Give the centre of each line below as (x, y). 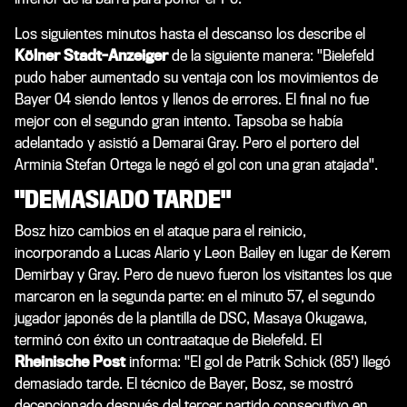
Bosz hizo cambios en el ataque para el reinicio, (160, 231)
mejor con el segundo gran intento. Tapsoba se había (179, 121)
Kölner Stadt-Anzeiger (91, 55)
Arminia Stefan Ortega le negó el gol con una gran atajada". (196, 164)
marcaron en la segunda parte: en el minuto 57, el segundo (195, 296)
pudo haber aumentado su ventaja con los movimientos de (196, 77)
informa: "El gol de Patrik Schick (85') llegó (258, 362)
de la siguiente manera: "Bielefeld (271, 55)
